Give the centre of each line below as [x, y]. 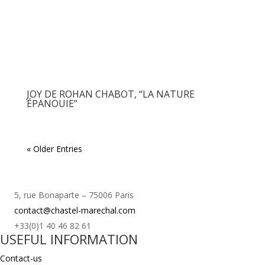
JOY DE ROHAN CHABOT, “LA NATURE [110, 94]
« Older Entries [54, 149]
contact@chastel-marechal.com [75, 210]
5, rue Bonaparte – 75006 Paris [74, 195]
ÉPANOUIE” [52, 104]
